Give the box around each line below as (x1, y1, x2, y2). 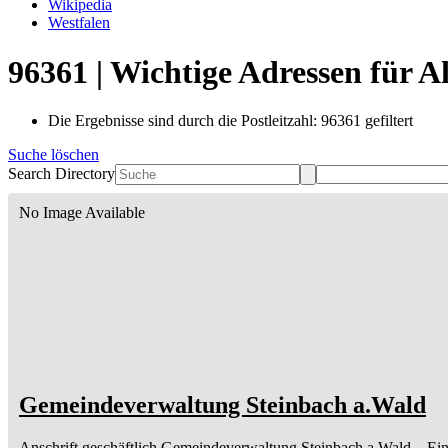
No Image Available (19, 204, 145, 222)
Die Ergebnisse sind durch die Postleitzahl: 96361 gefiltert (48, 112, 413, 130)
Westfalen (48, 14, 110, 32)
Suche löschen (8, 146, 99, 164)
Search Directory (8, 165, 115, 183)
